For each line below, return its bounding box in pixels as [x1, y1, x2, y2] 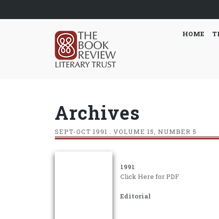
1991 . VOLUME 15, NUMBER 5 [91, 127, 197, 136]
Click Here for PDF [120, 172, 179, 181]
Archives [55, 100, 140, 125]
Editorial [120, 192, 151, 200]
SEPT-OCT [55, 127, 91, 136]
